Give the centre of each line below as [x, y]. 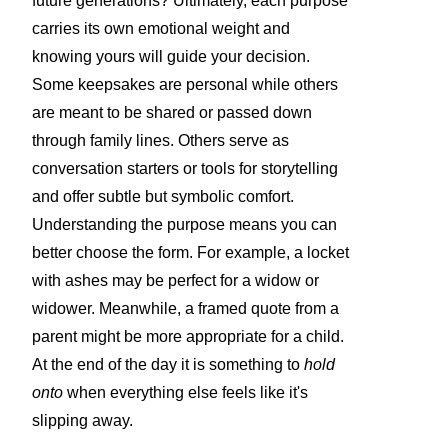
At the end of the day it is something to [168, 365]
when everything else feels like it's [185, 393]
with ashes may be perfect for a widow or [175, 281]
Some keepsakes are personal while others [185, 85]
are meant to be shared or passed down [172, 113]
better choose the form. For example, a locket [190, 253]
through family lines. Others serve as [160, 141]
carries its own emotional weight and [161, 29]
